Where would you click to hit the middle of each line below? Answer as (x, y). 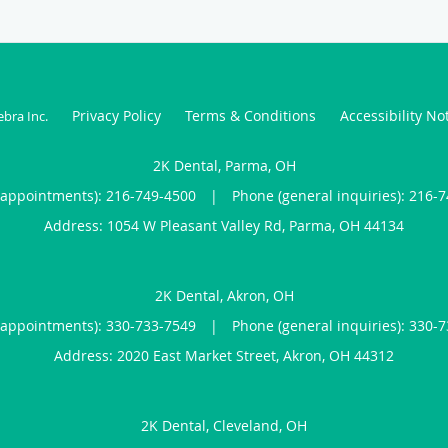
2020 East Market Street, (200, 355)
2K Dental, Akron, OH (224, 295)
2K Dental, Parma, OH (224, 165)
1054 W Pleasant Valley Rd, (198, 225)
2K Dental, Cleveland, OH (224, 425)
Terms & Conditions (250, 115)
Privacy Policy (116, 115)
